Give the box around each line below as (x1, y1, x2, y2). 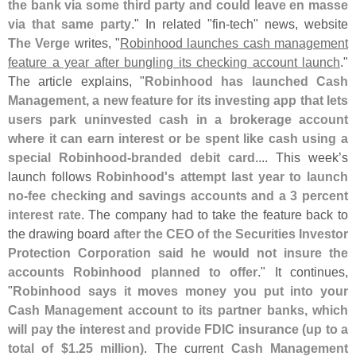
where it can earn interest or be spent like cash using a (8, 130, 348, 145)
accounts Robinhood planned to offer (8, 264, 258, 279)
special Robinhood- (8, 149, 131, 164)
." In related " (131, 16, 212, 31)
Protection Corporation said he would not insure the (8, 245, 348, 260)
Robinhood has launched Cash (145, 73, 348, 88)
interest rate (8, 207, 81, 222)
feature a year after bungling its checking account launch (8, 54, 340, 69)
